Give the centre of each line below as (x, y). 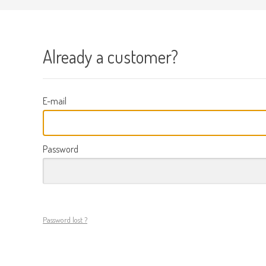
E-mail (55, 101)
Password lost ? (65, 220)
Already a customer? (110, 56)
